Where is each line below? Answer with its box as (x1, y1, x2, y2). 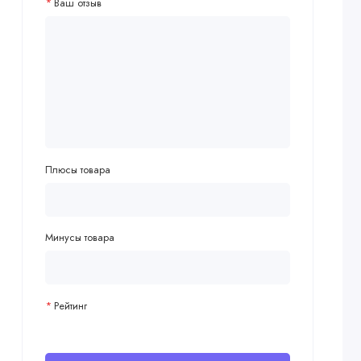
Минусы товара (44, 230, 114, 246)
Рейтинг (53, 297, 87, 313)
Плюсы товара (44, 161, 110, 177)
